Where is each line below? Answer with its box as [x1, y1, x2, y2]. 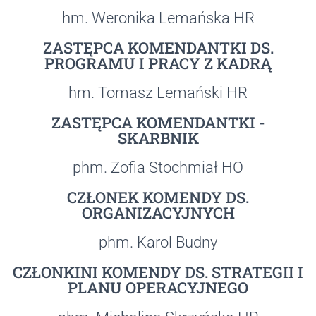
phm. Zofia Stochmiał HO [73, 159, 243, 177]
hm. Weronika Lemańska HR [61, 9, 255, 28]
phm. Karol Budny [99, 233, 217, 252]
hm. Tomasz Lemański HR [68, 84, 248, 102]
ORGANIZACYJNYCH [81, 202, 235, 224]
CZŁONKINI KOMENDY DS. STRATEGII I [13, 262, 303, 283]
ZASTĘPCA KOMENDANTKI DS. [42, 37, 274, 59]
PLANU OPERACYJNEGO [68, 277, 248, 298]
